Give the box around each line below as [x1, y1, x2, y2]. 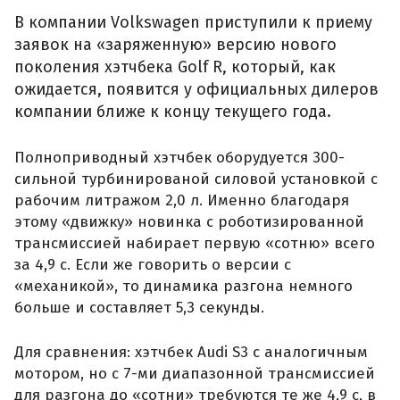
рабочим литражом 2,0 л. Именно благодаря [14, 191, 349, 211]
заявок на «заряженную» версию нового [14, 35, 337, 55]
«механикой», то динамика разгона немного [14, 277, 353, 296]
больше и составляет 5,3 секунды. [14, 298, 264, 318]
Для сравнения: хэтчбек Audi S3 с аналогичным [14, 342, 368, 362]
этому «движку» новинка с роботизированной [14, 212, 364, 232]
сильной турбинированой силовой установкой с [14, 170, 378, 189]
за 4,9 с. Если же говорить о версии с [14, 255, 291, 275]
